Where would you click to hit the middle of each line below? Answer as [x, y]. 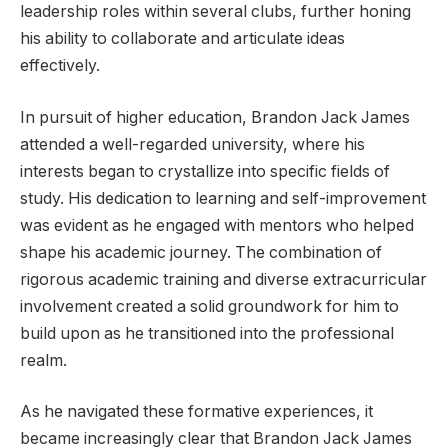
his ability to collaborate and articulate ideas [182, 39]
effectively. [60, 66]
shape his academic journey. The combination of [201, 252]
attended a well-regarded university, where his [192, 144]
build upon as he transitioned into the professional [207, 333]
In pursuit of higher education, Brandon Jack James [215, 117]
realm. [43, 360]
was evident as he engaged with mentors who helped [217, 225]
